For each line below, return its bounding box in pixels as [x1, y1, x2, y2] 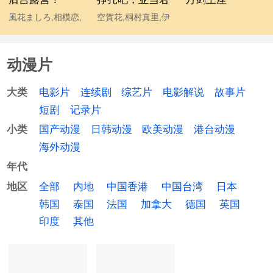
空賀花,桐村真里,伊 [97, 12, 171, 22]
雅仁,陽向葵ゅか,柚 [9, 29, 82, 39]
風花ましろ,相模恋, [9, 12, 82, 22]
